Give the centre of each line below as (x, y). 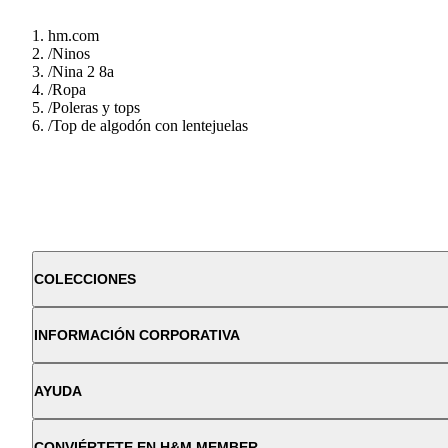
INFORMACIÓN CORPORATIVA (137, 334)
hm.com (73, 35)
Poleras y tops (96, 107)
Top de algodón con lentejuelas (150, 125)
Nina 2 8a (83, 71)
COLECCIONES (85, 278)
